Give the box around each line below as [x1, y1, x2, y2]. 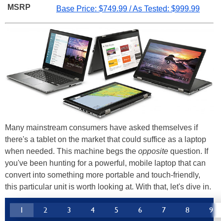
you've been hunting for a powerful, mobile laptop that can [5, 158, 206, 167]
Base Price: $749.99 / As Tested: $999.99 [56, 4, 200, 13]
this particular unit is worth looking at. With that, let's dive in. [5, 182, 211, 191]
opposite [138, 147, 168, 155]
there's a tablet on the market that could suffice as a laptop [5, 135, 206, 144]
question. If [168, 147, 208, 155]
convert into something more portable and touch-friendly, [5, 170, 200, 179]
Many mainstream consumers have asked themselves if [5, 123, 198, 132]
